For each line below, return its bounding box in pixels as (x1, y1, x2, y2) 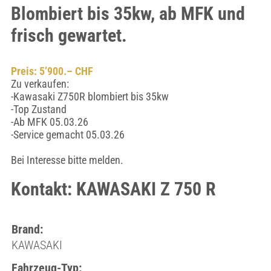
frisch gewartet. (10, 25, 127, 46)
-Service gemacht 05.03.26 (10, 128, 125, 141)
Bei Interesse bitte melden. (10, 154, 123, 166)
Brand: (11, 222, 43, 237)
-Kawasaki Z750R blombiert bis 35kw (10, 90, 169, 103)
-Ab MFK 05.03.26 (10, 116, 88, 128)
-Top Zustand (10, 103, 67, 116)
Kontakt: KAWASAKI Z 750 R (10, 178, 216, 200)
